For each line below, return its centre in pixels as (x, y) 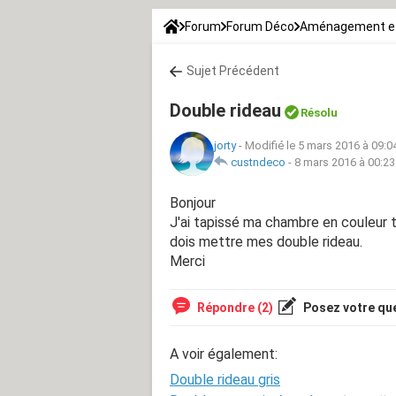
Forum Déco (260, 26)
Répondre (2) (234, 307)
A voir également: (224, 354)
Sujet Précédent (233, 70)
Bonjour (193, 202)
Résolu (319, 112)
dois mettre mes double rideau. (266, 241)
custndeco (258, 162)
